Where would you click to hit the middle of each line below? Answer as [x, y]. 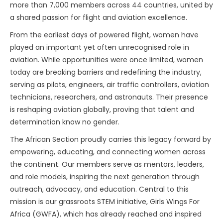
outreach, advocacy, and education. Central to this [99, 189]
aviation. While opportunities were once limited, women [107, 60]
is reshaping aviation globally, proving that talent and [102, 110]
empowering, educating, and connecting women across [108, 152]
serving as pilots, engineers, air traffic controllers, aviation [110, 85]
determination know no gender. [65, 122]
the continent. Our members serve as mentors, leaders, [107, 164]
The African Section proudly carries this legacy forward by [111, 139]
